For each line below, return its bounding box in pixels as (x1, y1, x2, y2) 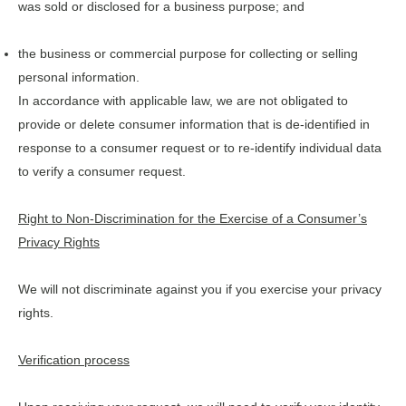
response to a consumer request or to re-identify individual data (18, 140, 382, 155)
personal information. (18, 69, 140, 84)
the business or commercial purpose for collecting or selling (18, 45, 358, 61)
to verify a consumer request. (18, 163, 186, 179)
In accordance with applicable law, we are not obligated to (18, 92, 348, 108)
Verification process (18, 352, 130, 367)
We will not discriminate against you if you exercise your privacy (18, 281, 382, 296)
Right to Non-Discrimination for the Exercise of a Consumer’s (18, 210, 367, 226)
